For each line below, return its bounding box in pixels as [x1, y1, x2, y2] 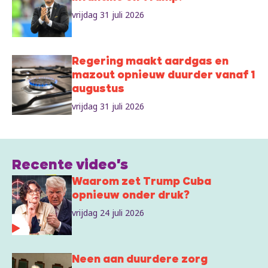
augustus [72, 84, 124, 96]
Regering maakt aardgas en [72, 56, 229, 68]
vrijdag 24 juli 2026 [72, 207, 144, 219]
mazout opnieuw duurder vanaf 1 [72, 70, 255, 82]
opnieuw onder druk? [72, 190, 190, 202]
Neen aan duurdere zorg [72, 254, 208, 266]
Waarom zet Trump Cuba [72, 176, 211, 188]
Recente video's [12, 159, 128, 173]
